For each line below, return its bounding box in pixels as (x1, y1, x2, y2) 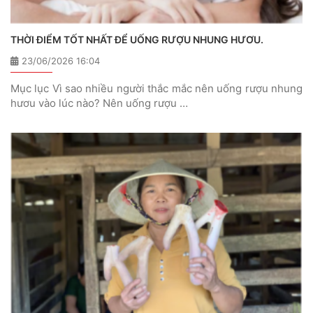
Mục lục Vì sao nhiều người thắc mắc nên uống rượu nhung (10, 81, 303, 95)
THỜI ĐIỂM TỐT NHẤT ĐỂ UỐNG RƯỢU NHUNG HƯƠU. (10, 33, 263, 45)
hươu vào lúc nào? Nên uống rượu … (10, 96, 188, 110)
